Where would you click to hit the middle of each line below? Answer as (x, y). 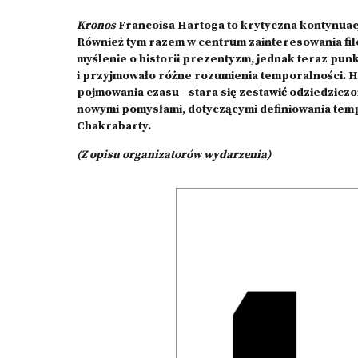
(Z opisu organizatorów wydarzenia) (174, 155)
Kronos (97, 26)
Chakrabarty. (114, 126)
